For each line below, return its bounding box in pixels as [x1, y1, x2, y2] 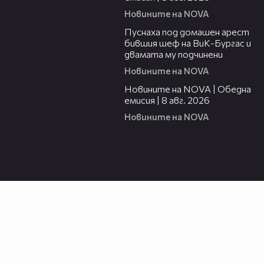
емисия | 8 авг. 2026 [124, 94, 210, 106]
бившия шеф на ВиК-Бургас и [124, 37, 251, 49]
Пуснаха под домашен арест [124, 26, 249, 38]
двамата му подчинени [124, 48, 223, 60]
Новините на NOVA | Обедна [124, 83, 251, 95]
